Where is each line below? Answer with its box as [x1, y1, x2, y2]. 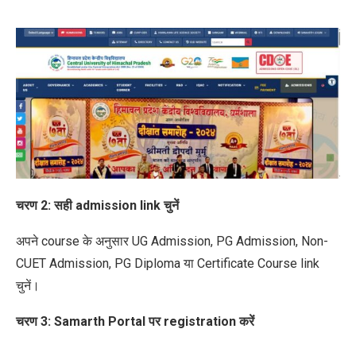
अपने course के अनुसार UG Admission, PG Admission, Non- [16, 233, 328, 249]
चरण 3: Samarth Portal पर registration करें [16, 313, 254, 329]
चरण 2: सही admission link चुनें [16, 197, 179, 213]
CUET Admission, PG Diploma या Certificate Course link [16, 255, 319, 271]
